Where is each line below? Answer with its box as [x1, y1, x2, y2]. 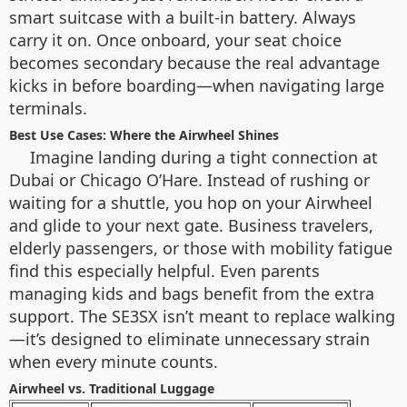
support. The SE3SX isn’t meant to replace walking [9, 304, 395, 327]
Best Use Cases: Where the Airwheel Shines [9, 125, 279, 144]
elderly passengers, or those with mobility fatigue [9, 236, 392, 259]
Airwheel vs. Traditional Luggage [9, 379, 214, 397]
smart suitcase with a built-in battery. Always [9, 5, 356, 28]
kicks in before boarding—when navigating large [9, 74, 384, 96]
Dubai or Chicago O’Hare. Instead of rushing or [9, 168, 370, 191]
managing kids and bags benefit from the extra [9, 282, 374, 304]
